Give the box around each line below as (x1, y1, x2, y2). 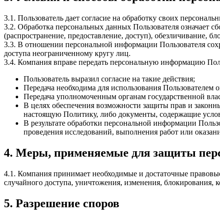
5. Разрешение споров (4, 196, 119, 210)
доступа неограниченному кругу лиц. (4, 49, 131, 58)
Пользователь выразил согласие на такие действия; (24, 75, 195, 83)
